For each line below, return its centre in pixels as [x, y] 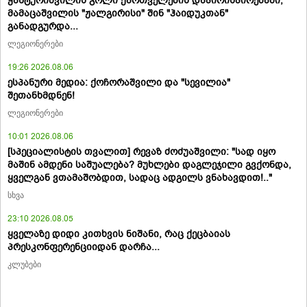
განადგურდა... [43, 27]
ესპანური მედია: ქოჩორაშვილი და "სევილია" [119, 83]
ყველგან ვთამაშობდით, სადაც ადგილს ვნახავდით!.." [140, 178]
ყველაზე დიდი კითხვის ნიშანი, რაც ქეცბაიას [119, 234]
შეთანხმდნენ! [41, 96]
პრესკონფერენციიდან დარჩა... [84, 247]
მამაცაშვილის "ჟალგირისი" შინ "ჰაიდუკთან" [118, 14]
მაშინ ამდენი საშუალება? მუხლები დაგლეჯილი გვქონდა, [149, 165]
